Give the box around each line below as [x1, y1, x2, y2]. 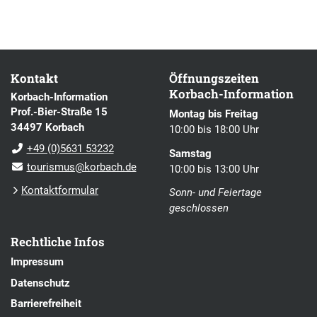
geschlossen [169, 201, 229, 214]
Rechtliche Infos [11, 234, 105, 250]
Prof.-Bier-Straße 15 [11, 105, 108, 119]
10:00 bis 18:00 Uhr [169, 123, 259, 137]
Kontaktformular [21, 184, 98, 197]
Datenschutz [11, 276, 70, 289]
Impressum [11, 255, 64, 269]
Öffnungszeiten [169, 70, 259, 87]
